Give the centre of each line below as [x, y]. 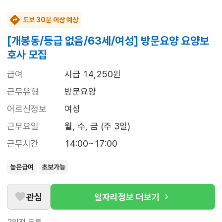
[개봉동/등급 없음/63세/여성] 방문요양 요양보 [108, 41]
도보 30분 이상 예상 [51, 20]
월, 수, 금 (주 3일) [97, 126]
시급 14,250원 [93, 74]
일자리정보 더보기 [127, 197]
